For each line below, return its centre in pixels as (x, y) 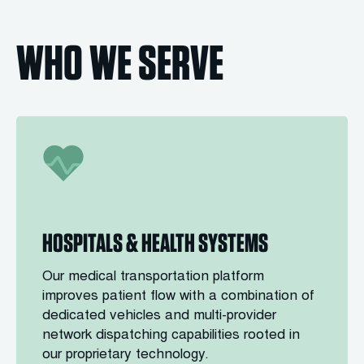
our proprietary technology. (126, 355)
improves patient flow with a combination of (178, 297)
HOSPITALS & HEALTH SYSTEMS (155, 243)
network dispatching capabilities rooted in (171, 336)
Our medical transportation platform (153, 277)
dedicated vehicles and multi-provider (159, 316)
